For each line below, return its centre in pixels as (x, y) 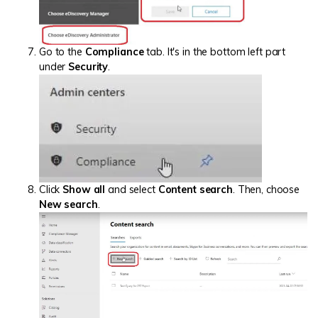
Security (88, 66)
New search (68, 204)
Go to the (62, 51)
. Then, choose (266, 189)
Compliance (114, 51)
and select (132, 189)
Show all (84, 189)
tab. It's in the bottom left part (215, 51)
